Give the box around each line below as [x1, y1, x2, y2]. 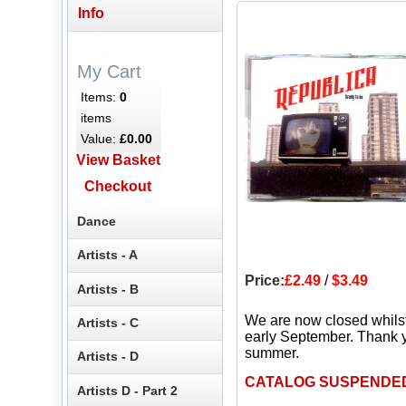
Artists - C [77, 315, 140, 331]
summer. [245, 345, 299, 362]
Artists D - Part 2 [77, 382, 179, 398]
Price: [245, 273, 285, 289]
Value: [81, 130, 121, 146]
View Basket [75, 152, 160, 169]
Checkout [84, 179, 152, 195]
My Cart [76, 61, 141, 82]
